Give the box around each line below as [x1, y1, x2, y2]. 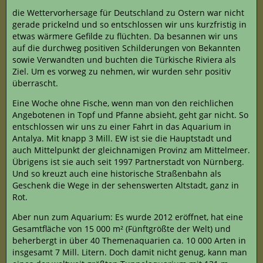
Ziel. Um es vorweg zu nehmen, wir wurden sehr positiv [12, 66, 231, 77]
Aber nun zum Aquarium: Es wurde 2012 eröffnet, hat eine [12, 211, 243, 222]
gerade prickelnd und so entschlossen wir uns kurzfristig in [12, 19, 247, 30]
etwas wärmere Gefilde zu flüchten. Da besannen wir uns [12, 31, 238, 42]
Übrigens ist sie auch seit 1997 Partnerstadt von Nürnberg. [12, 156, 244, 167]
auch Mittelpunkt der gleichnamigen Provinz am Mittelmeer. [12, 144, 250, 156]
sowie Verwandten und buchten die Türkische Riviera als [12, 54, 236, 65]
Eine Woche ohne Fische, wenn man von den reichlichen [12, 97, 234, 109]
